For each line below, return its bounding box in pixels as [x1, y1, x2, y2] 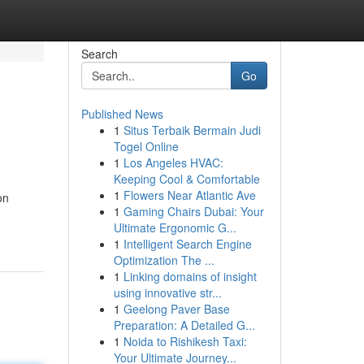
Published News [80, 106, 163, 122]
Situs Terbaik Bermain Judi [123, 122, 261, 138]
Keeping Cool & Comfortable [113, 171, 260, 187]
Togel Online [113, 138, 179, 154]
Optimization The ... [113, 252, 214, 268]
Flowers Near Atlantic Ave [123, 187, 256, 203]
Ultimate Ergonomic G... [113, 219, 236, 236]
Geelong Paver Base [123, 301, 230, 317]
